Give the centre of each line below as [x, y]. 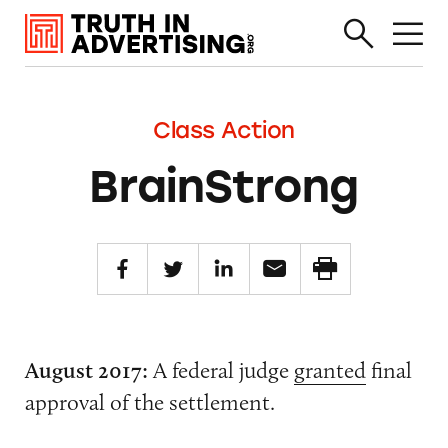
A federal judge [220, 369]
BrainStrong [224, 185]
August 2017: [86, 369]
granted [329, 369]
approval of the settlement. [149, 401]
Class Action [224, 130]
